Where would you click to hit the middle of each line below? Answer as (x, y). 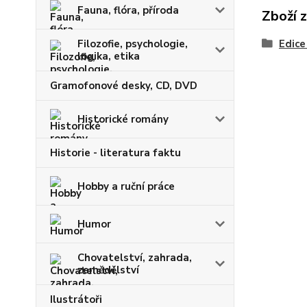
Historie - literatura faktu (115, 153)
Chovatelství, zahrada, (135, 258)
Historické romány (123, 119)
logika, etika (109, 56)
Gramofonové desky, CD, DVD (124, 86)
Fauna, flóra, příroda (128, 10)
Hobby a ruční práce (126, 186)
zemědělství (108, 270)
